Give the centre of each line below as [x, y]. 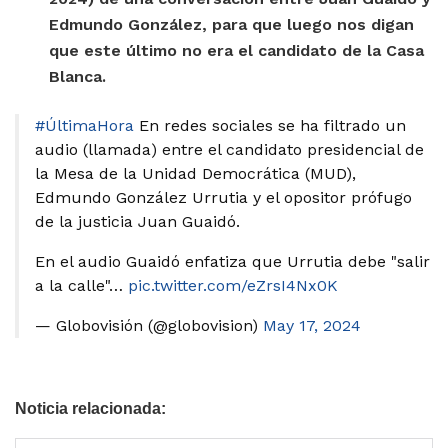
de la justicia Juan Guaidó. [137, 221]
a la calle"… [81, 285]
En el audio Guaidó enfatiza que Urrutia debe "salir [232, 261]
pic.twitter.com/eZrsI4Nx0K [233, 285]
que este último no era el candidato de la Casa [237, 50]
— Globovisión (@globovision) [149, 325]
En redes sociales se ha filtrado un [270, 125]
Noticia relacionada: [90, 408]
